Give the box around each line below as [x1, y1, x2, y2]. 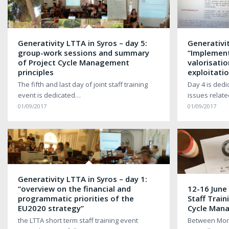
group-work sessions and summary [18, 47, 149, 58]
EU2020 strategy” [18, 202, 84, 213]
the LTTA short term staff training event [18, 215, 138, 225]
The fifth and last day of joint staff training [18, 79, 148, 89]
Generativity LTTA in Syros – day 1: [18, 173, 147, 184]
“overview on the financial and [18, 183, 131, 194]
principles [18, 66, 54, 77]
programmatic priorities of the [18, 193, 134, 203]
